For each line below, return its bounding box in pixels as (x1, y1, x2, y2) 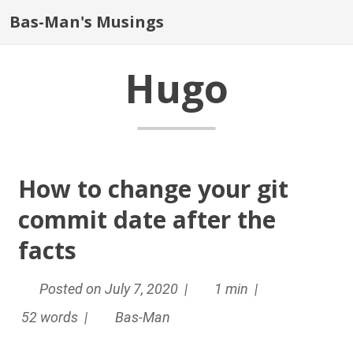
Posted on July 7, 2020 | (35, 281, 194, 297)
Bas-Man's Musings (9, 11, 164, 32)
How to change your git (18, 173, 289, 205)
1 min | (211, 281, 265, 297)
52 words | (18, 309, 95, 325)
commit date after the (18, 203, 277, 236)
